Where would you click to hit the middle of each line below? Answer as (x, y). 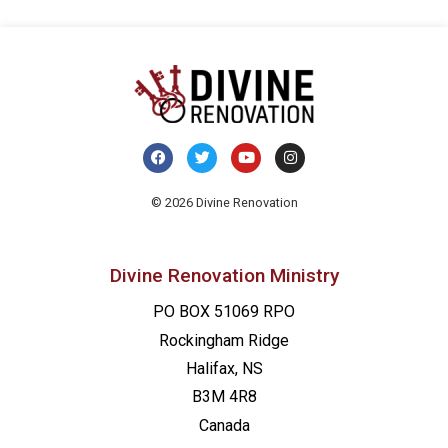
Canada (224, 425)
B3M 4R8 (224, 397)
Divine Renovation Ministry (224, 276)
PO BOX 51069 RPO (224, 312)
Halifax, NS (224, 369)
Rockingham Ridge (224, 340)
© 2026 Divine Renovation (224, 202)
